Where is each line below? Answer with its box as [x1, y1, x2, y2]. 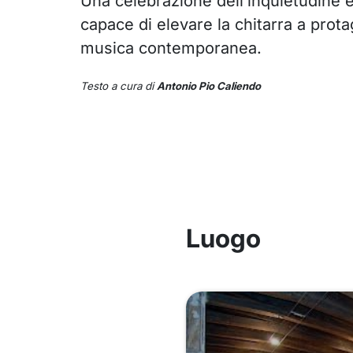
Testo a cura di [80, 80, 157, 93]
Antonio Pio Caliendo [156, 80, 261, 93]
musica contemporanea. [80, 39, 262, 58]
